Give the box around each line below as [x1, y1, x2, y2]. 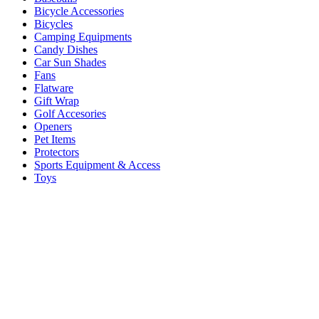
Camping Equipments [34, 30, 132, 43]
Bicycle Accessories [34, 4, 124, 17]
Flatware [34, 81, 73, 94]
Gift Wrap [34, 94, 79, 107]
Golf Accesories [34, 107, 106, 120]
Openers [34, 120, 72, 132]
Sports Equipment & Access [34, 158, 160, 171]
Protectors [34, 145, 79, 158]
